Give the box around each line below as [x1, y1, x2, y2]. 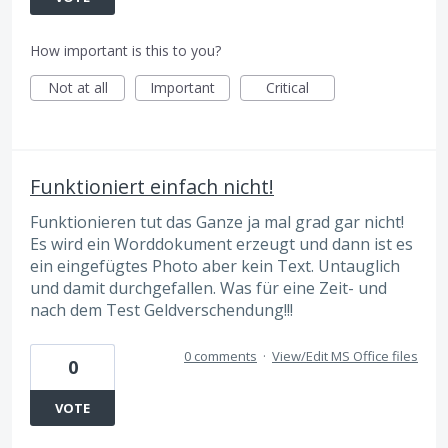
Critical [266, 78, 309, 98]
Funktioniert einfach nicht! [30, 173, 274, 201]
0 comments [184, 346, 257, 365]
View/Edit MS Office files [272, 346, 418, 365]
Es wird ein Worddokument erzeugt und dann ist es [30, 233, 413, 256]
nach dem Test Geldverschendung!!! [30, 299, 293, 322]
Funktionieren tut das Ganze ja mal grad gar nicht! [30, 211, 404, 234]
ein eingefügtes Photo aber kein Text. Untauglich [30, 255, 400, 278]
